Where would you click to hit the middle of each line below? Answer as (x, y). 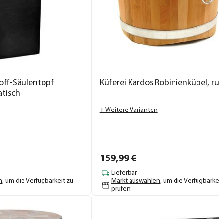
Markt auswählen (136, 181)
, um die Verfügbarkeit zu (38, 181)
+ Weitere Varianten (129, 110)
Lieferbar (124, 173)
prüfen (121, 189)
